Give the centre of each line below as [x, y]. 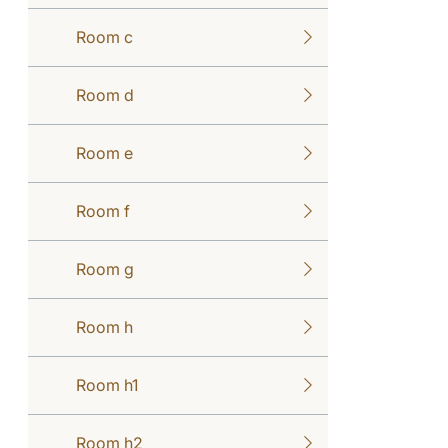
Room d [105, 94]
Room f [103, 210]
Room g [105, 268]
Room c [104, 36]
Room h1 [107, 384]
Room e [104, 152]
